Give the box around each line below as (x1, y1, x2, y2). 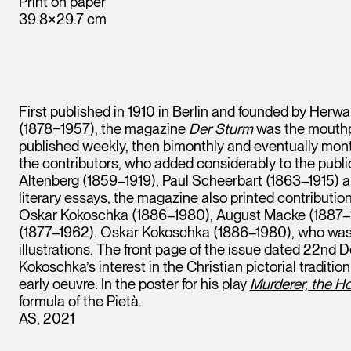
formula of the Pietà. (19, 291, 142, 309)
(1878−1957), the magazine (19, 119, 189, 137)
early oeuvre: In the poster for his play (19, 274, 250, 292)
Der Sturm (189, 119, 253, 137)
